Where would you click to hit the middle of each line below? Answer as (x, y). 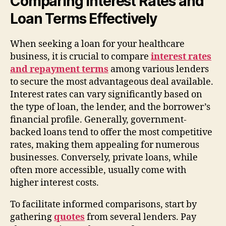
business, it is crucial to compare (80, 56)
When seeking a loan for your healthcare (97, 44)
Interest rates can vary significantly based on (106, 94)
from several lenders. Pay (140, 217)
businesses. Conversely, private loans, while (104, 157)
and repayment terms (59, 69)
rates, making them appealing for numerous (105, 145)
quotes (69, 217)
